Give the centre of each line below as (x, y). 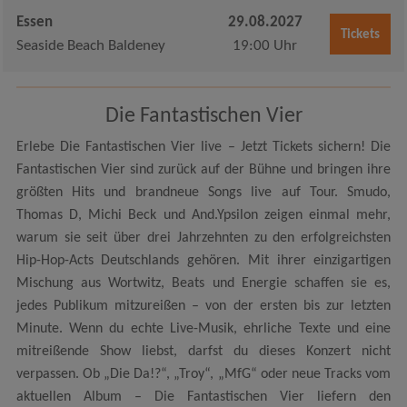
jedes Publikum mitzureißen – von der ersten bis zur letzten (203, 306)
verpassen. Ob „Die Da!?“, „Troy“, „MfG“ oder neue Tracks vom (203, 374)
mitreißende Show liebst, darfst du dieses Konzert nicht (203, 351)
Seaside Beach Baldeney (90, 46)
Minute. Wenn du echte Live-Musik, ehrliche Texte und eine (203, 328)
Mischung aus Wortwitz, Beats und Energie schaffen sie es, (203, 283)
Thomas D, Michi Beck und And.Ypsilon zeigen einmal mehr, (203, 215)
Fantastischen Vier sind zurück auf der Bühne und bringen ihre (203, 169)
